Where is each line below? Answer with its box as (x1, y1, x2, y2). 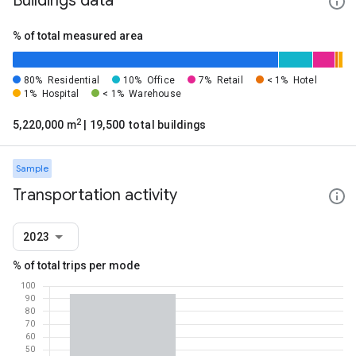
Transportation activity (13, 185, 177, 205)
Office (146, 75, 175, 86)
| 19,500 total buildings (81, 118, 207, 131)
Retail (216, 75, 243, 86)
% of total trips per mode (13, 259, 140, 272)
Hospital (41, 88, 79, 99)
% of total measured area (13, 29, 143, 42)
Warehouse (129, 88, 181, 99)
